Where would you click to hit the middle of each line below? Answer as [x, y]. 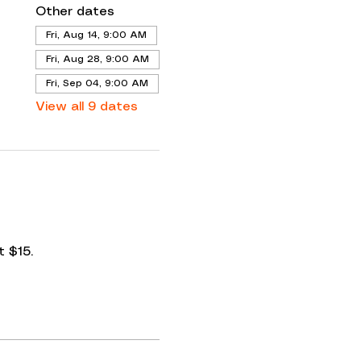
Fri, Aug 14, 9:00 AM [96, 35]
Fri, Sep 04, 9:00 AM [97, 83]
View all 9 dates [86, 106]
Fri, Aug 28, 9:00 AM [97, 59]
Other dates [75, 11]
